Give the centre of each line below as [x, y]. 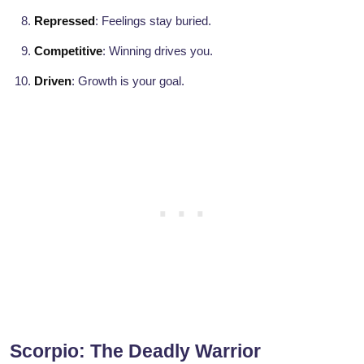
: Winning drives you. [158, 51]
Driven [53, 81]
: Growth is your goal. [128, 81]
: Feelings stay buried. [153, 21]
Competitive [68, 51]
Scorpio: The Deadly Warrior [135, 351]
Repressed [65, 21]
